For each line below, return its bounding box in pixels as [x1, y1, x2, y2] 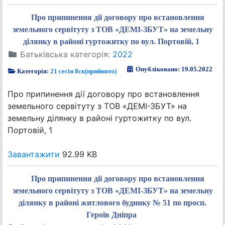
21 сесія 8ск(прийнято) [50, 67, 117, 75]
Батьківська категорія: [18, 49, 113, 59]
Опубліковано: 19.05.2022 [136, 65, 212, 73]
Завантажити [8, 149, 60, 159]
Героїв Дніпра [86, 210, 137, 219]
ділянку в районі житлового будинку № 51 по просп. [19, 198, 206, 207]
